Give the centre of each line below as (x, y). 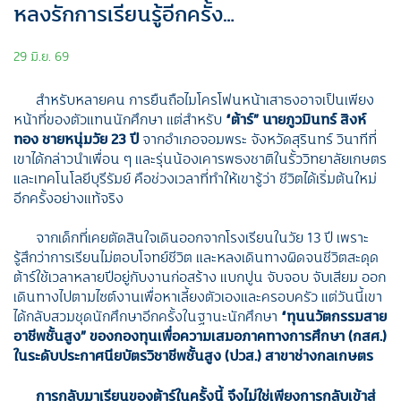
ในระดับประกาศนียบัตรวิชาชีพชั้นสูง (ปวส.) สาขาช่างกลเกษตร (193, 356)
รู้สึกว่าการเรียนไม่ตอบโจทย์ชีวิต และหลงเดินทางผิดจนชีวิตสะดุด (196, 257)
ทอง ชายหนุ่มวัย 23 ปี (76, 138)
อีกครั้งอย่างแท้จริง (68, 197)
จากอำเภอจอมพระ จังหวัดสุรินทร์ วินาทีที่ (258, 138)
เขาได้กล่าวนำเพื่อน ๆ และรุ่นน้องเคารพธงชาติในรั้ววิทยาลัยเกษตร (200, 158)
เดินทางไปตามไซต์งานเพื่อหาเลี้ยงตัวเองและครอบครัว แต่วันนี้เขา (198, 297)
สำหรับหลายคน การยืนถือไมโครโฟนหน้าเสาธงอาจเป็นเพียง (205, 99)
